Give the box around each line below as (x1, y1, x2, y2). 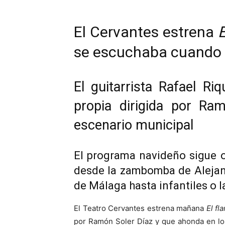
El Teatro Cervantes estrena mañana (74, 203, 206, 213)
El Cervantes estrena (74, 23, 218, 41)
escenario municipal (74, 117, 193, 134)
